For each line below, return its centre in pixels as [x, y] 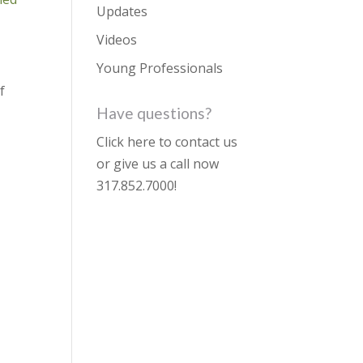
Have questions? [154, 113]
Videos [117, 40]
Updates [122, 11]
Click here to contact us [167, 142]
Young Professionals [160, 68]
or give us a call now [158, 164]
